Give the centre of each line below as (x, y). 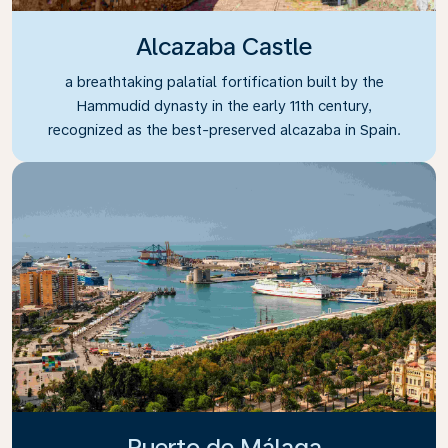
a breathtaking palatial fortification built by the (224, 81)
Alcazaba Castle (224, 46)
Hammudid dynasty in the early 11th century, (224, 105)
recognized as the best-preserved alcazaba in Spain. (224, 129)
